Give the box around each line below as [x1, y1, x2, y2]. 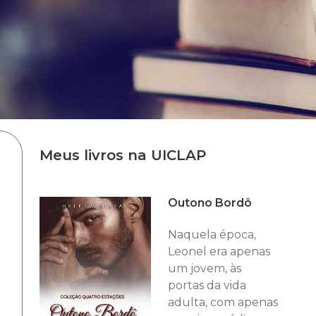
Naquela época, [167, 228, 256, 241]
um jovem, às [167, 262, 241, 275]
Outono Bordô [167, 196, 252, 209]
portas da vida [167, 279, 246, 292]
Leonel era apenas [167, 245, 270, 258]
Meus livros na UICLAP [39, 147, 206, 164]
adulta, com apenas [167, 296, 278, 309]
